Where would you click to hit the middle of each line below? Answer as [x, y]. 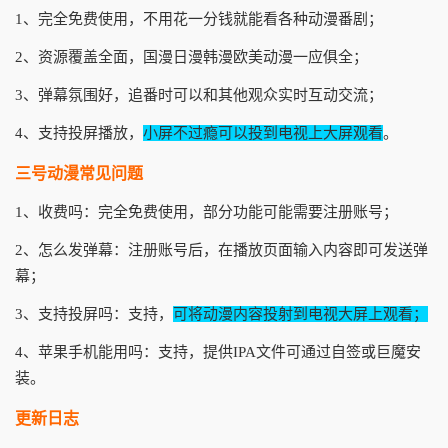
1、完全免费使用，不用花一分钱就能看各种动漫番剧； [199, 19]
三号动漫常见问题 [79, 173]
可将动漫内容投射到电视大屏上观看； [300, 314]
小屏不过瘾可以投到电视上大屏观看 [263, 133]
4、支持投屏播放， [79, 133]
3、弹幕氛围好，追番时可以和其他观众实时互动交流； [199, 95]
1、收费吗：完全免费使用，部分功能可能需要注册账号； [206, 212]
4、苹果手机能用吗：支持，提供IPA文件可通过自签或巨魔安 [218, 352]
